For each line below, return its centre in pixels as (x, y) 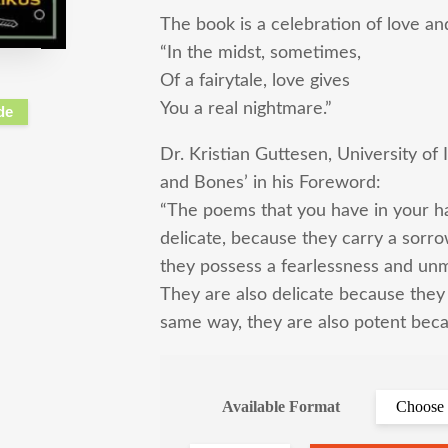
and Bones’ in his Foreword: (270, 183)
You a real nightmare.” (246, 109)
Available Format (280, 406)
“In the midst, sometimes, (260, 53)
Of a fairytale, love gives (255, 81)
